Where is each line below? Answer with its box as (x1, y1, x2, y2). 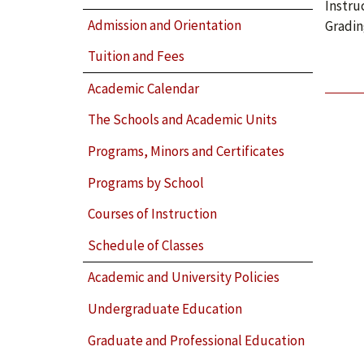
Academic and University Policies (88, 268, 280, 287)
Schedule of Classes (88, 236, 205, 254)
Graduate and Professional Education (88, 331, 305, 349)
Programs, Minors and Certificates (88, 141, 285, 160)
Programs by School (88, 173, 205, 192)
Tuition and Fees (88, 47, 185, 66)
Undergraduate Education (88, 299, 243, 318)
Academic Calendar (88, 79, 200, 97)
